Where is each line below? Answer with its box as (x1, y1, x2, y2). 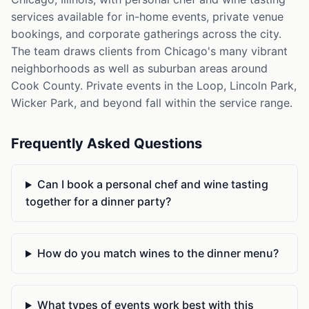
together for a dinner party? (26, 195, 171, 209)
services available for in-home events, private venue (11, 10, 283, 24)
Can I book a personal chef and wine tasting (37, 177, 268, 192)
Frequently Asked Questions (11, 135, 202, 152)
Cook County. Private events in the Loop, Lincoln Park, (11, 79, 297, 93)
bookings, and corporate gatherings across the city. (11, 27, 281, 41)
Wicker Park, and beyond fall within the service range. (11, 96, 292, 110)
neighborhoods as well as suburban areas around (11, 61, 268, 76)
